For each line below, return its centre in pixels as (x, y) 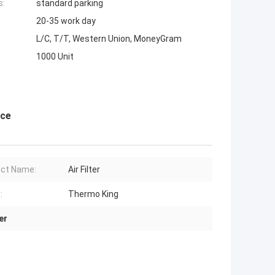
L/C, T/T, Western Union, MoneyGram (109, 39)
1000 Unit (55, 57)
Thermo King (93, 194)
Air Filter (84, 170)
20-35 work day (66, 21)
